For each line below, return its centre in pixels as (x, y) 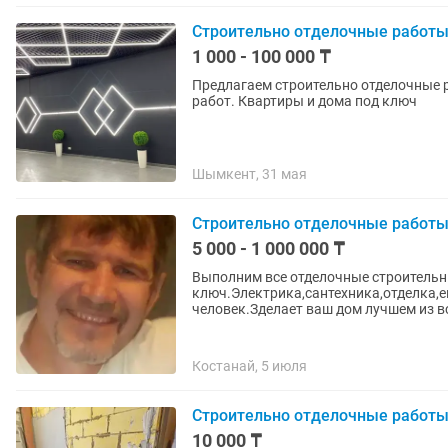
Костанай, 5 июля (249, 366)
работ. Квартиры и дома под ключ (304, 101)
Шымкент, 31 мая (249, 174)
